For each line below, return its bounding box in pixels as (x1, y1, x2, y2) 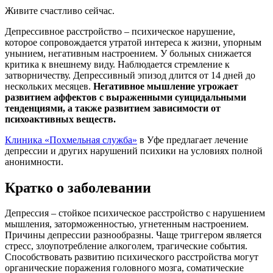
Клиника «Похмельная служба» (5, 134, 137, 145)
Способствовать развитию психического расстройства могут (5, 252, 258, 263)
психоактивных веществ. (5, 113, 116, 124)
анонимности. (5, 156, 63, 167)
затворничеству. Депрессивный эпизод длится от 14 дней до (5, 69, 255, 80)
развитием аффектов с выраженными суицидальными (5, 91, 246, 102)
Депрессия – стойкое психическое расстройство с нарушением (5, 208, 265, 219)
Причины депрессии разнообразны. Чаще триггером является (5, 230, 261, 241)
